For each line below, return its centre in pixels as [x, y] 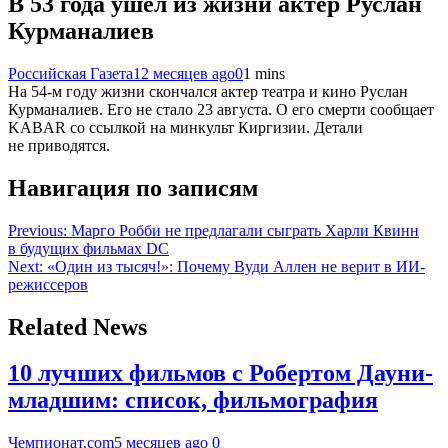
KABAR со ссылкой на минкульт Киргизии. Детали [185, 127]
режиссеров [48, 284]
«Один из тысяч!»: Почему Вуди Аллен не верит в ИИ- [236, 266]
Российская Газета [70, 73]
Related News [77, 326]
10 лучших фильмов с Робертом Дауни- [220, 373]
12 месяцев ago [184, 73]
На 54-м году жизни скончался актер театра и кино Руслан [208, 91]
